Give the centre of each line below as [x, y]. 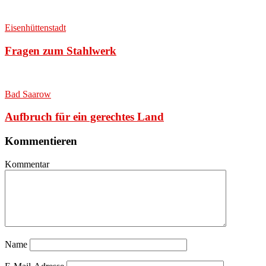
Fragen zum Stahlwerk [61, 50]
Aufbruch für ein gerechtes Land [84, 117]
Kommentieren [41, 141]
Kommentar [27, 164]
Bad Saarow [28, 94]
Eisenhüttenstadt [35, 28]
